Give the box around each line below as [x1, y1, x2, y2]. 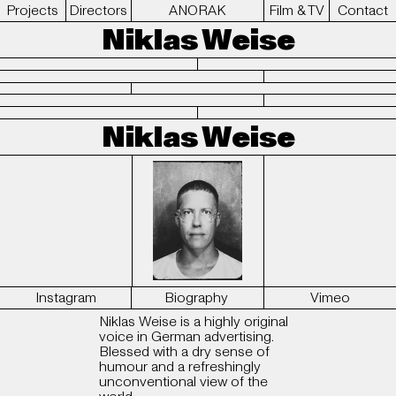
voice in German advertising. [99, 327, 274, 347]
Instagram [34, 287, 96, 308]
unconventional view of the [99, 372, 268, 392]
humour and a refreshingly [99, 357, 261, 377]
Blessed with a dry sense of [99, 342, 270, 362]
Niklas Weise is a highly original [99, 312, 288, 332]
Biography [164, 287, 228, 308]
